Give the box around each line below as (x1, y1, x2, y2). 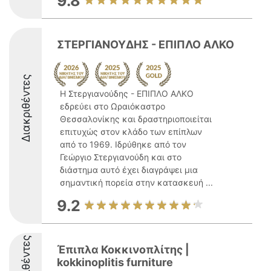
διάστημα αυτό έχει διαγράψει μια (60, 165, 198, 175)
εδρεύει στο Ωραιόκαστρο (60, 101, 165, 111)
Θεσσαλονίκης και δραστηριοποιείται (60, 114, 212, 124)
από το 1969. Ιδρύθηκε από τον (60, 139, 186, 149)
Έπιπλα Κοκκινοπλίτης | (57, 243, 189, 256)
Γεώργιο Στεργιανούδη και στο (60, 152, 181, 162)
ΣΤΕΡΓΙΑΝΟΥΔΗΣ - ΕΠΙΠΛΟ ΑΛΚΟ (57, 38, 234, 51)
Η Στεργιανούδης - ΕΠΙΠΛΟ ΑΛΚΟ (60, 88, 194, 99)
